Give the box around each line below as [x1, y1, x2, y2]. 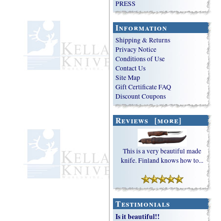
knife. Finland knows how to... [121, 156, 204, 165]
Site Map [115, 73, 141, 82]
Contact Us [115, 64, 146, 73]
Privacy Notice [115, 45, 157, 54]
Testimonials [115, 198, 170, 210]
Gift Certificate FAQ [115, 82, 172, 92]
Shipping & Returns [115, 36, 171, 45]
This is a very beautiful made [123, 147, 202, 156]
